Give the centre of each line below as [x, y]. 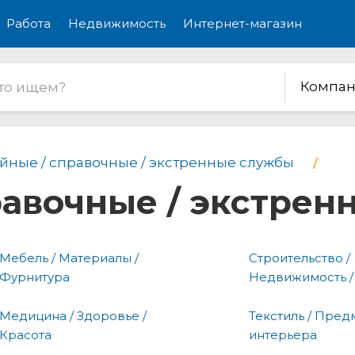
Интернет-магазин [242, 23]
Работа [29, 23]
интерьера [283, 334]
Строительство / [300, 258]
